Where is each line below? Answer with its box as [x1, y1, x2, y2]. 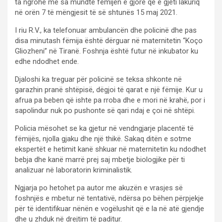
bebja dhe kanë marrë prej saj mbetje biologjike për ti [15, 155, 185, 164]
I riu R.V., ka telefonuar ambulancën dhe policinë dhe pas [15, 25, 197, 35]
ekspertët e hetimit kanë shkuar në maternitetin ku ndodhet [15, 144, 206, 154]
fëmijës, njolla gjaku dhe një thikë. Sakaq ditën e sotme [15, 134, 191, 143]
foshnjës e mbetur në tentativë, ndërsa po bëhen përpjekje [15, 193, 204, 203]
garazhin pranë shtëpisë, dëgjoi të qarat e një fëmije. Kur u [15, 85, 203, 94]
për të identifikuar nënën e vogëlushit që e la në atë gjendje [15, 204, 204, 213]
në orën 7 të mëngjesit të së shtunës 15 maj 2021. [15, 7, 177, 17]
